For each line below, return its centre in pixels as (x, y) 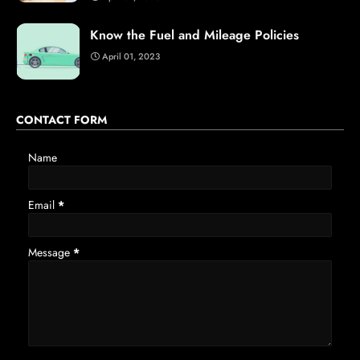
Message (51, 253)
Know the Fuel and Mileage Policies (194, 35)
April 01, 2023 (131, 57)
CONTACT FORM (61, 120)
